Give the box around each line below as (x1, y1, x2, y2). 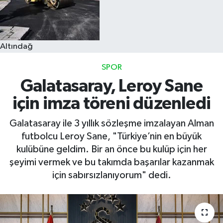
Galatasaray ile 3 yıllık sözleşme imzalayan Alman (9, 118, 214, 128)
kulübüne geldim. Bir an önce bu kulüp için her (16, 144, 207, 154)
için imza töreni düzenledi (12, 95, 211, 113)
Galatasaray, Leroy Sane (20, 78, 203, 96)
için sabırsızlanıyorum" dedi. (52, 170, 171, 180)
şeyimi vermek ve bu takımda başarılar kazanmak (9, 157, 214, 167)
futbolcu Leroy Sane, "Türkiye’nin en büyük (21, 131, 202, 141)
